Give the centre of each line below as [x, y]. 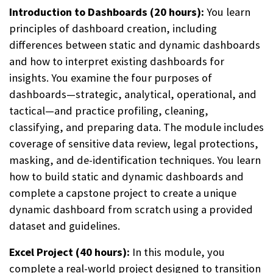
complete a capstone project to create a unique [123, 193]
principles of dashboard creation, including [113, 28]
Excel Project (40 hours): [69, 252]
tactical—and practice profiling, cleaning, [109, 110]
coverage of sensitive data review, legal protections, [134, 143]
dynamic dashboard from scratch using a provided [131, 209]
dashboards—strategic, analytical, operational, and [133, 94]
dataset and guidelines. [65, 225]
